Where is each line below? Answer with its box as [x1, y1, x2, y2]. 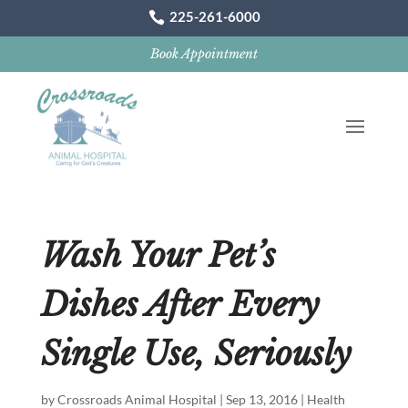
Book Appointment [150, 45, 258, 62]
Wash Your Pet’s [40, 235, 276, 276]
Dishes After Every [40, 284, 320, 325]
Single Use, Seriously [40, 333, 352, 374]
